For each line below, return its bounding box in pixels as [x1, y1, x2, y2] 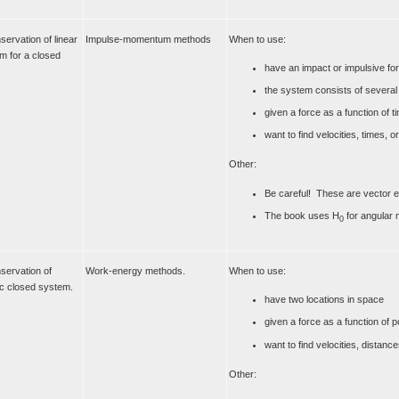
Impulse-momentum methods [85, 34, 211, 45]
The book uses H [265, 210, 339, 221]
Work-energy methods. [85, 265, 185, 276]
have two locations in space [265, 294, 384, 305]
